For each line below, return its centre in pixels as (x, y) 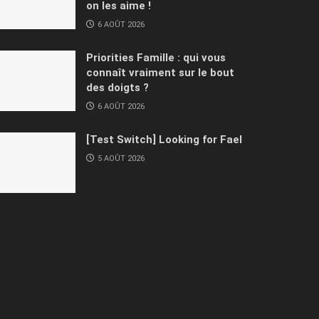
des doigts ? (117, 87)
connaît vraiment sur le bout (160, 72)
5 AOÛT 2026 (120, 158)
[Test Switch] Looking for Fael (164, 139)
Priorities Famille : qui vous (156, 57)
